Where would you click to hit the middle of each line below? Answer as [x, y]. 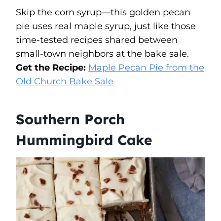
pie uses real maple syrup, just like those [106, 26]
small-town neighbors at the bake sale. [102, 54]
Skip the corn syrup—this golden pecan [103, 12]
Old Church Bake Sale [65, 81]
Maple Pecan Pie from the [146, 67]
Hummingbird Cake [84, 140]
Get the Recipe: [52, 67]
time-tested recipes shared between [97, 40]
